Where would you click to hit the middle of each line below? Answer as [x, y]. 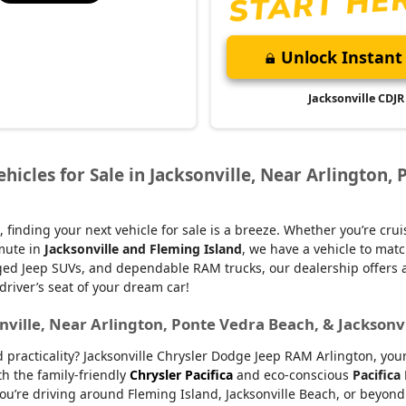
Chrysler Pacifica [181, 374]
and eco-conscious [292, 374]
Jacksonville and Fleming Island [143, 248]
